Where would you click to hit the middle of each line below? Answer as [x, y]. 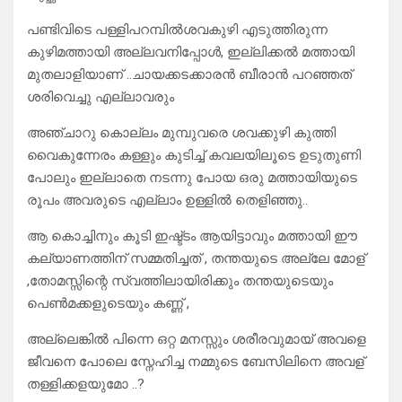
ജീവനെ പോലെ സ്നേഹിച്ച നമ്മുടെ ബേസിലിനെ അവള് [196, 362]
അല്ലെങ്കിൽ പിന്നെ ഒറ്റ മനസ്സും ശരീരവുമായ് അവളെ [197, 340]
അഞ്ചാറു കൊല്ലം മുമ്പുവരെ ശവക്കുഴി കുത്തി [181, 133]
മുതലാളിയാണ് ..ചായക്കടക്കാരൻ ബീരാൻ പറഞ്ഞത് [189, 75]
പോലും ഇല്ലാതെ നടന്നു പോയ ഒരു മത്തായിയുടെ [192, 178]
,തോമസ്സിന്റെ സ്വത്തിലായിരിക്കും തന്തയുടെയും [180, 281]
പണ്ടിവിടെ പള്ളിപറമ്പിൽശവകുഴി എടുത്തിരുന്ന [177, 30]
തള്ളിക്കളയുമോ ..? [86, 385]
